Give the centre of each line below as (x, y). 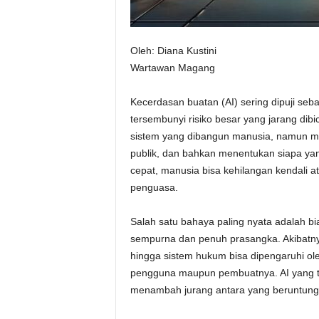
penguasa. (154, 187)
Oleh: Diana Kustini (173, 51)
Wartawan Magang (172, 68)
